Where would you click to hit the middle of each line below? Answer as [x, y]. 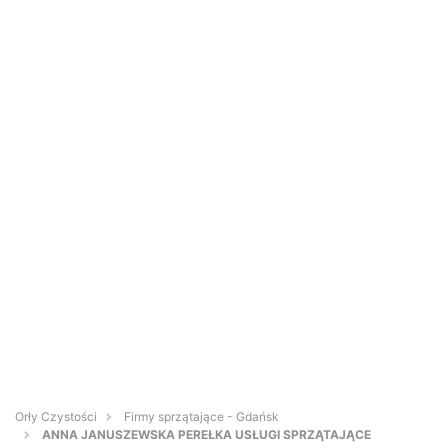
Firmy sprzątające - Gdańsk [201, 417]
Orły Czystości [56, 417]
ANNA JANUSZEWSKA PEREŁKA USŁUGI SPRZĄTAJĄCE [206, 435]
